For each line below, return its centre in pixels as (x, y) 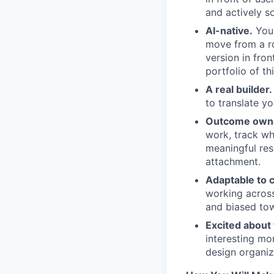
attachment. (233, 161)
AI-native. (229, 31)
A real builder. (239, 89)
